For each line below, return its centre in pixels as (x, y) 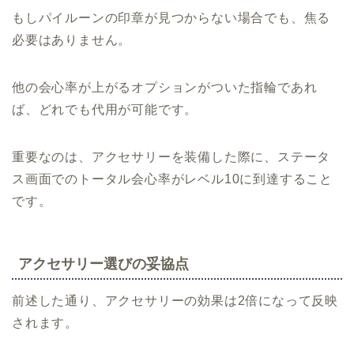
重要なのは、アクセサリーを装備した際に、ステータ (171, 156)
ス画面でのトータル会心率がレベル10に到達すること (172, 179)
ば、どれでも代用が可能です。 (105, 109)
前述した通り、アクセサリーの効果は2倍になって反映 (175, 300)
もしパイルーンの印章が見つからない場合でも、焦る (171, 17)
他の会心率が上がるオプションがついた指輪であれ (165, 87)
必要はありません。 (72, 40)
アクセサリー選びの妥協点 (104, 264)
